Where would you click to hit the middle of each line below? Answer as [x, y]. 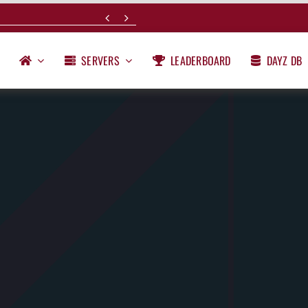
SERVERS [100, 60]
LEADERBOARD [201, 60]
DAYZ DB [284, 60]
